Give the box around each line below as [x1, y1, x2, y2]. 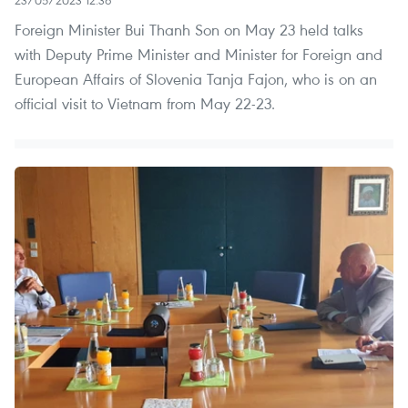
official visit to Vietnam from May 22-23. [15, 92, 275, 114]
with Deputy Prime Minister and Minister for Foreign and [15, 43, 382, 65]
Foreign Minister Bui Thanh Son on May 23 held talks [15, 18, 363, 40]
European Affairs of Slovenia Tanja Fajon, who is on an [15, 67, 377, 89]
